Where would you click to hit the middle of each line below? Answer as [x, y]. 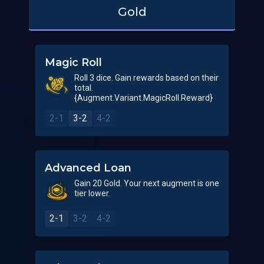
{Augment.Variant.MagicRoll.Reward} [143, 98]
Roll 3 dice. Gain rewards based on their [146, 78]
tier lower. [92, 193]
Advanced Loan [88, 168]
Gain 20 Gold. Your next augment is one [147, 183]
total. [84, 88]
